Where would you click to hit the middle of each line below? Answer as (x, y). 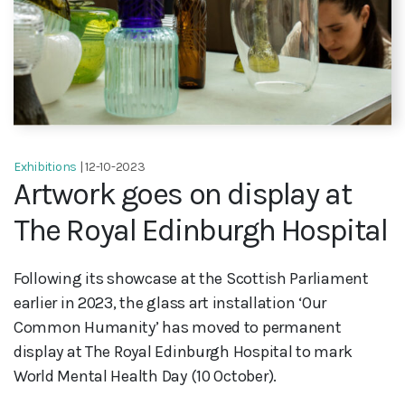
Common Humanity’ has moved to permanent (178, 328)
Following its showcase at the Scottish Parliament (191, 279)
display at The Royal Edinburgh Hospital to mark (183, 352)
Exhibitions (46, 167)
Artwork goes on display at (183, 195)
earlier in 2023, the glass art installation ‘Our (170, 303)
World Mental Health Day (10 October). (146, 377)
